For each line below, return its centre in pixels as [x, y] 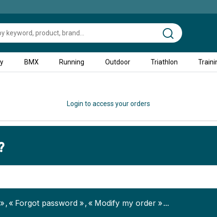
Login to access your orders [108, 104]
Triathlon [164, 62]
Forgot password [46, 203]
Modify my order [125, 203]
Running [72, 62]
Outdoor [117, 62]
